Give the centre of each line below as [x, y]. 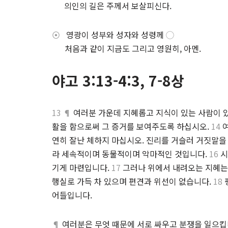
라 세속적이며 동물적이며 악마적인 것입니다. [131, 154]
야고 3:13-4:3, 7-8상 [118, 80]
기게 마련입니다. [82, 167]
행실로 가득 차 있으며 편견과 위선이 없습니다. [133, 181]
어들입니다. [72, 195]
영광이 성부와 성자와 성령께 [113, 35]
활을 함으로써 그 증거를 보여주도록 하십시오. [132, 126]
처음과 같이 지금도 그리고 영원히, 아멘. [133, 48]
